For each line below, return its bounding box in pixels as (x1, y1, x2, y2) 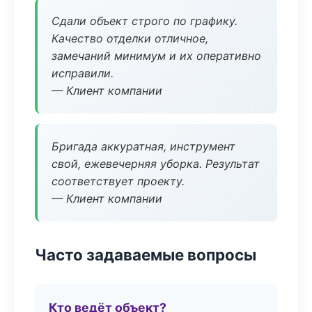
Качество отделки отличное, (52, 31, 208, 45)
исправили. (52, 66, 114, 80)
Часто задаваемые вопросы (35, 245, 256, 264)
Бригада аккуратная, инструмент (52, 139, 235, 153)
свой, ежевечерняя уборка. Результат (52, 157, 260, 171)
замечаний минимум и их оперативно (52, 49, 261, 63)
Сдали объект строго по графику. (52, 14, 237, 28)
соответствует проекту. (52, 174, 185, 188)
